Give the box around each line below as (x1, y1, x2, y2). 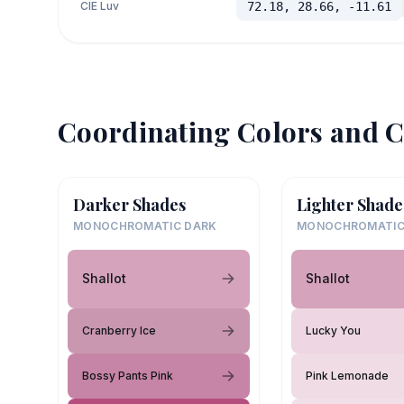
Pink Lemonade (306, 368, 389, 382)
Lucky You (306, 323, 361, 337)
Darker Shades (73, 193, 186, 216)
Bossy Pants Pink (82, 368, 173, 382)
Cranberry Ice (82, 323, 156, 337)
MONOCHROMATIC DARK (73, 218, 217, 233)
